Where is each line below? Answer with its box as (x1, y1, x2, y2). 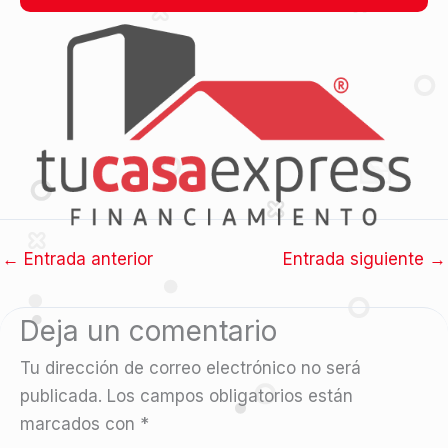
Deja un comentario (20, 314, 277, 349)
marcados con (20, 414, 140, 435)
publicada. (20, 386, 102, 407)
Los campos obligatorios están (107, 386, 353, 407)
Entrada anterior (19, 249, 153, 270)
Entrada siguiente (283, 249, 429, 270)
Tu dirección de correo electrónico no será (20, 358, 361, 379)
